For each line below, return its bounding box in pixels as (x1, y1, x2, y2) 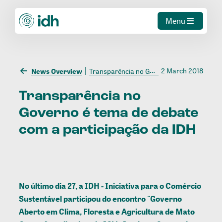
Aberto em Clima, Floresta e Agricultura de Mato (19, 206, 195, 218)
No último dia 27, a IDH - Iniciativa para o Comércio (19, 180, 202, 192)
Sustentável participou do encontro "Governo (19, 193, 182, 205)
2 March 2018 (161, 66, 203, 76)
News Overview (31, 66, 83, 76)
